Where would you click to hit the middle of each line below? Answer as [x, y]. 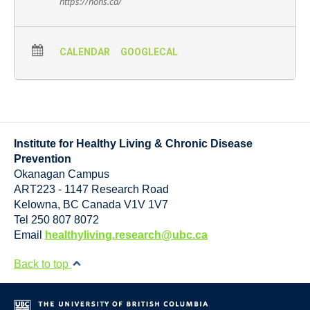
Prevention [43, 159]
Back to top [43, 264]
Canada [101, 204]
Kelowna [36, 204]
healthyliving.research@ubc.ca [126, 235]
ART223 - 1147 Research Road [91, 189]
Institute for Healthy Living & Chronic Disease [133, 144]
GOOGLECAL [149, 52]
